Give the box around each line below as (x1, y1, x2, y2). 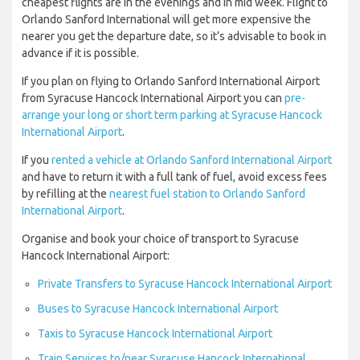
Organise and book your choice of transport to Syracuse (22, 232, 299, 246)
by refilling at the (22, 187, 109, 201)
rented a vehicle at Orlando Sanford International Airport (51, 153, 332, 167)
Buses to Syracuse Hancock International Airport (38, 302, 278, 316)
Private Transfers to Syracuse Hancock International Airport (38, 277, 332, 291)
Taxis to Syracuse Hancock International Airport (38, 327, 272, 341)
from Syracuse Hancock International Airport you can (22, 92, 284, 105)
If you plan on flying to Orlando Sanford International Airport (22, 75, 320, 88)
